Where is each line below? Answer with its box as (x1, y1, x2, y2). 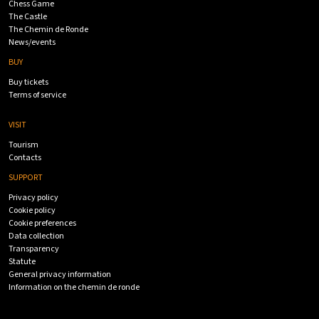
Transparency (9, 243, 59, 256)
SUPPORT (9, 172, 43, 184)
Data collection (9, 230, 64, 243)
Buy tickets (9, 76, 48, 89)
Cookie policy (9, 204, 56, 217)
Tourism (9, 139, 38, 152)
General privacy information (9, 268, 111, 281)
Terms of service (9, 89, 66, 102)
